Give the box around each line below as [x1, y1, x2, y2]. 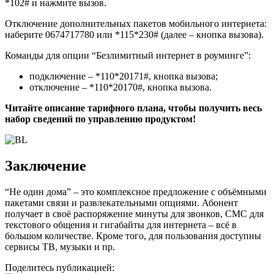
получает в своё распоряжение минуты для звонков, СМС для [5, 208, 264, 219]
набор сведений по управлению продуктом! [5, 114, 196, 125]
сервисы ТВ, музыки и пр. [5, 241, 115, 252]
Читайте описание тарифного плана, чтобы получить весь [5, 103, 262, 114]
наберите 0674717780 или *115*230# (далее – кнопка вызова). [5, 29, 264, 40]
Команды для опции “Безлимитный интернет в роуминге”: [5, 50, 251, 61]
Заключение [5, 157, 86, 174]
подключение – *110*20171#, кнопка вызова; [29, 71, 218, 82]
